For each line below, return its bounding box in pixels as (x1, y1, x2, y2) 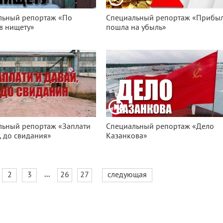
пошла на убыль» (106, 23, 167, 32)
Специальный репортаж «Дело (106, 122, 215, 131)
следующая (108, 170, 147, 179)
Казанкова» (106, 131, 148, 140)
